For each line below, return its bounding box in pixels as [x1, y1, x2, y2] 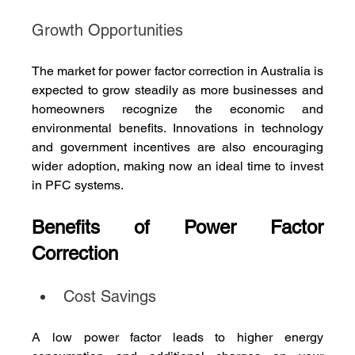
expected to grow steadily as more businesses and [32, 82, 323, 98]
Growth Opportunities [32, 21, 184, 40]
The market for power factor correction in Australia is [32, 63, 323, 79]
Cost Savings [63, 287, 157, 307]
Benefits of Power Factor [32, 216, 323, 239]
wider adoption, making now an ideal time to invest [32, 158, 323, 174]
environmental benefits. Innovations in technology [32, 120, 323, 136]
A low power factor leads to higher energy [32, 330, 323, 345]
